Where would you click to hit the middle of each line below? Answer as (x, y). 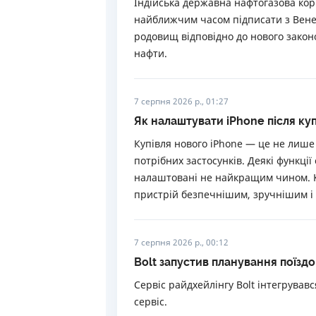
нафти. (151, 53)
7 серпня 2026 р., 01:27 (181, 101)
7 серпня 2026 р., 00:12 (181, 242)
